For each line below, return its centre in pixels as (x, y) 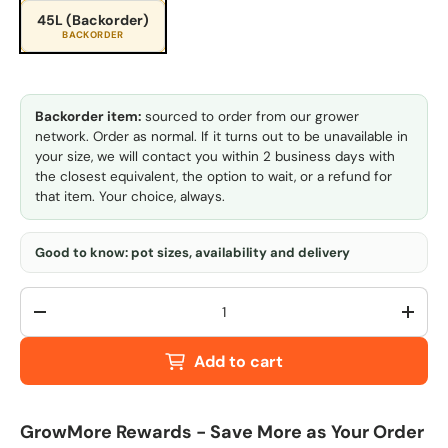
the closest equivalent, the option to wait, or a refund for (213, 176)
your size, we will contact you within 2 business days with (215, 156)
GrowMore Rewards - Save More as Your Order (222, 431)
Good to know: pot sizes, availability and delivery (192, 252)
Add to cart (238, 361)
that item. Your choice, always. (130, 196)
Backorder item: (88, 116)
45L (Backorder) (93, 19)
